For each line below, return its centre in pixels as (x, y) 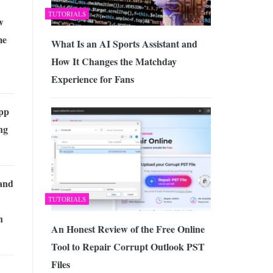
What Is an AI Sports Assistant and (124, 44)
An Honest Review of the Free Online (128, 229)
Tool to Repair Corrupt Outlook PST (128, 246)
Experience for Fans (92, 79)
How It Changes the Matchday (114, 62)
